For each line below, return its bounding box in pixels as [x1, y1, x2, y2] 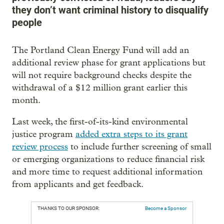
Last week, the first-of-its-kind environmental [12, 116, 188, 127]
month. [12, 95, 40, 105]
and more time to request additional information [12, 166, 202, 177]
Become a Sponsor [145, 205, 186, 211]
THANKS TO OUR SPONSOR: [37, 205, 99, 211]
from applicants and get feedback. [12, 179, 143, 189]
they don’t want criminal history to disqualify [12, 4, 208, 16]
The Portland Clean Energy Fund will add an [12, 45, 189, 55]
